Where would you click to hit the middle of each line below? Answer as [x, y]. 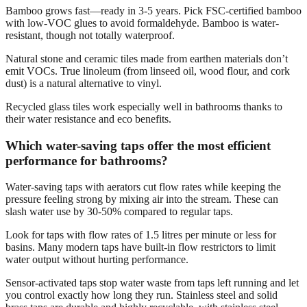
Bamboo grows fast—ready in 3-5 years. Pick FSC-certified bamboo [153, 10]
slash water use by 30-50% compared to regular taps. [119, 212]
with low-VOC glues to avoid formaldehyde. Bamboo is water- [142, 23]
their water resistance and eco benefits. [88, 119]
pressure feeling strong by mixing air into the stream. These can [142, 199]
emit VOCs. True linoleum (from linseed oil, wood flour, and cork [148, 71]
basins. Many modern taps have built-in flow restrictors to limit [140, 247]
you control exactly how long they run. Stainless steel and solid [142, 295]
